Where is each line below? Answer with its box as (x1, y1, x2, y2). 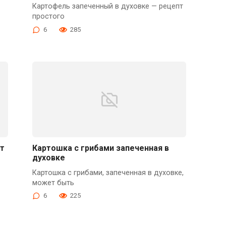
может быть (32, 178, 75, 187)
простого (32, 12, 65, 21)
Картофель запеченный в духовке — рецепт (32, 2, 184, 11)
